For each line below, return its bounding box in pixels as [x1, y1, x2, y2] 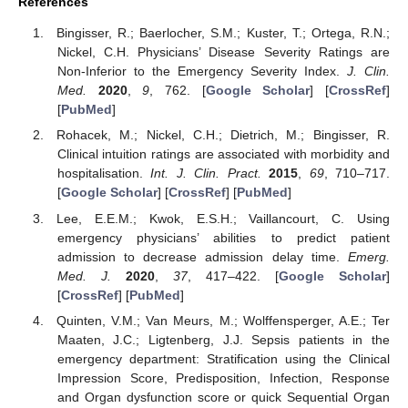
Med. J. [56, 268, 111, 283]
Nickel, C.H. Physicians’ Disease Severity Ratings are [56, 45, 390, 60]
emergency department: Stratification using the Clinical [56, 351, 390, 366]
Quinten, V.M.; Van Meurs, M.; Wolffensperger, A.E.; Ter [56, 312, 390, 328]
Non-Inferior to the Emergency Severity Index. [56, 64, 347, 79]
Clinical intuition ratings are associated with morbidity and [56, 147, 390, 162]
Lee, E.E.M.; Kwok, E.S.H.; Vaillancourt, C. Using [56, 210, 390, 226]
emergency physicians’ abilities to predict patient [56, 229, 390, 245]
